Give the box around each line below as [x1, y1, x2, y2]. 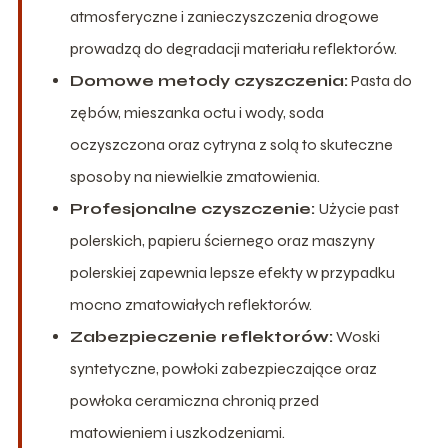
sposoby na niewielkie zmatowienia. [69, 167, 320, 187]
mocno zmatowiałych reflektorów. [69, 295, 312, 315]
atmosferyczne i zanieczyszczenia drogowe [69, 7, 379, 27]
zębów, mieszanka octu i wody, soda [69, 103, 324, 123]
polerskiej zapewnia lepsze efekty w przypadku [69, 263, 395, 283]
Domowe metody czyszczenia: [69, 71, 348, 91]
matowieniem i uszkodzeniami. [69, 423, 285, 443]
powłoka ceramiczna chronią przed [69, 391, 319, 411]
